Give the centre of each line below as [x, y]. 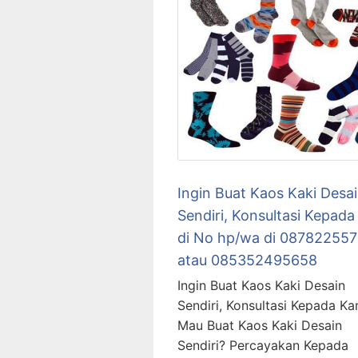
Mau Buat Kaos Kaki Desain [260, 325]
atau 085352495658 [247, 260]
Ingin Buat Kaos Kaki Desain [261, 285]
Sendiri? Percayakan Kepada [263, 345]
